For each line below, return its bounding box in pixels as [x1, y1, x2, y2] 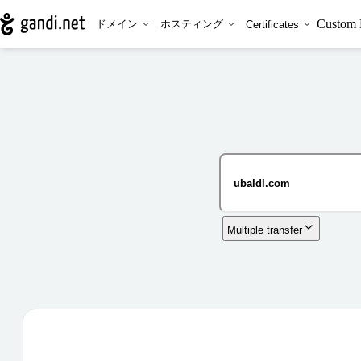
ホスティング [160, 18, 223, 30]
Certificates [245, 18, 299, 31]
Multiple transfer [227, 224, 302, 236]
